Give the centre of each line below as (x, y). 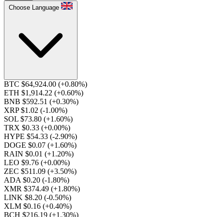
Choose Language (34, 8)
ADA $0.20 (23, 180)
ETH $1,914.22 (29, 93)
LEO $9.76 (22, 163)
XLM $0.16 (23, 206)
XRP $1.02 (22, 110)
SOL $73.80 (24, 119)
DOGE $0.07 (26, 145)
